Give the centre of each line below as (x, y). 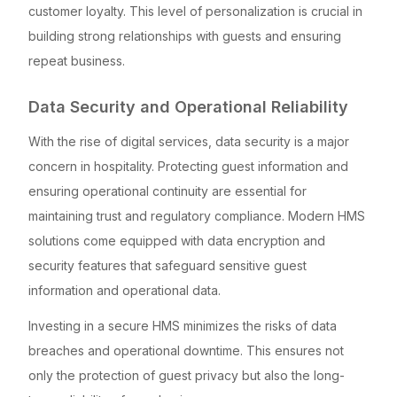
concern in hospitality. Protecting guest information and (188, 166)
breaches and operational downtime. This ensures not (186, 350)
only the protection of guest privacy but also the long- (187, 375)
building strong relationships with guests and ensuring (185, 35)
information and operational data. (125, 290)
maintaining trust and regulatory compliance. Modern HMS (197, 215)
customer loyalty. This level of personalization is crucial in (195, 11)
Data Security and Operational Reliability (188, 106)
